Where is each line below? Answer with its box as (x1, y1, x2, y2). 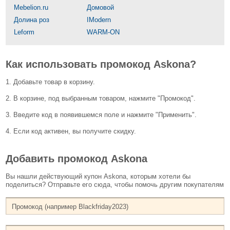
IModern (87, 16, 111, 24)
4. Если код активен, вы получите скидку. (6, 127, 136, 135)
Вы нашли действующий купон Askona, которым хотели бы (6, 172, 190, 180)
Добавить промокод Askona (6, 153, 147, 164)
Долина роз (14, 16, 49, 24)
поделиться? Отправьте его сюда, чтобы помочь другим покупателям (6, 181, 224, 188)
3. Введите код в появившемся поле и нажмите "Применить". (6, 111, 197, 119)
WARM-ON (87, 28, 120, 36)
